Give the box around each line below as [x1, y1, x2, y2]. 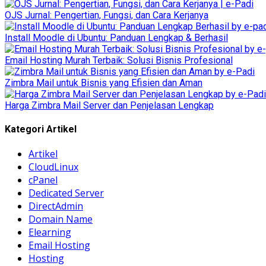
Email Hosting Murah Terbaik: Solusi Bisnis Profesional [5, 54, 233, 66]
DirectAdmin [28, 199, 83, 213]
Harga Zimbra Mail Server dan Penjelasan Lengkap [5, 99, 214, 111]
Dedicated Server [28, 186, 104, 200]
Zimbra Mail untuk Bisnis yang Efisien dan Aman [5, 77, 202, 88]
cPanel [28, 173, 58, 187]
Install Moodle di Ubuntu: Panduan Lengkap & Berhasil [5, 31, 228, 43]
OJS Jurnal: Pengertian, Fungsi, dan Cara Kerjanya [5, 9, 208, 21]
